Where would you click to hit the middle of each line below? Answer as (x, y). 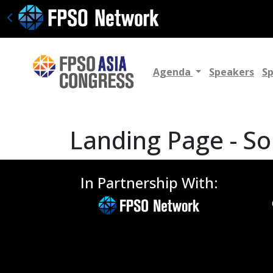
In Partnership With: (149, 183)
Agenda (173, 72)
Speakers (232, 72)
